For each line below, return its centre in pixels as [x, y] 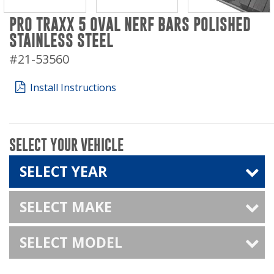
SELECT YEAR [63, 171]
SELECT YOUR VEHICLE [66, 145]
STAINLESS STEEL [61, 40]
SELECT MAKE [66, 206]
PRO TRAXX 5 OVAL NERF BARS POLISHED [130, 24]
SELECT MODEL [71, 242]
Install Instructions [73, 87]
